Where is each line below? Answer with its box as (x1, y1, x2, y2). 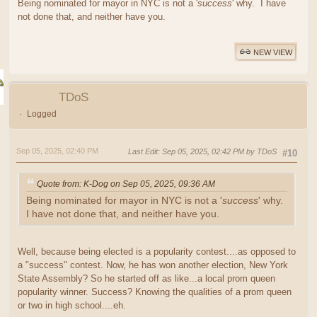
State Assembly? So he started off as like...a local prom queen (18, 272, 275, 284)
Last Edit (128, 147, 158, 156)
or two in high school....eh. (18, 299, 126, 311)
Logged (26, 109, 57, 120)
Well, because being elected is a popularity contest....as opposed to (18, 246, 296, 257)
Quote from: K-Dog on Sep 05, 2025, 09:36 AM (37, 178, 215, 189)
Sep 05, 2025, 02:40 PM (16, 146, 98, 156)
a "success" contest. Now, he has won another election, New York (18, 259, 288, 270)
